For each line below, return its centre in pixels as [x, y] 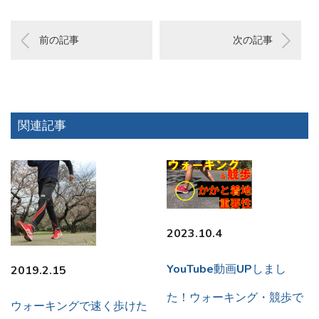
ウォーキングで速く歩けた [79, 307]
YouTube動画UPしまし [226, 269]
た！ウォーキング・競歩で [235, 297]
